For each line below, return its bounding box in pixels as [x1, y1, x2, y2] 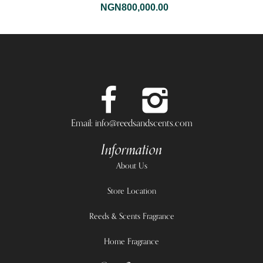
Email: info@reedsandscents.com [70, 115, 193, 131]
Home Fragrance [104, 234, 159, 248]
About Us [116, 159, 147, 173]
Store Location [107, 184, 156, 198]
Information [101, 138, 162, 161]
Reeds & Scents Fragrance [89, 209, 174, 223]
